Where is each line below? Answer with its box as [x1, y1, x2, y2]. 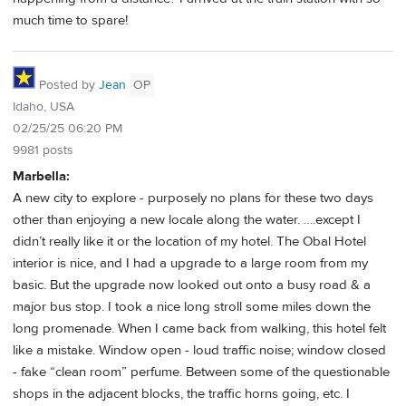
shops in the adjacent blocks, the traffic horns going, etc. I [13, 384, 350, 402]
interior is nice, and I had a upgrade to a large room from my [13, 254, 368, 272]
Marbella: [13, 167, 70, 185]
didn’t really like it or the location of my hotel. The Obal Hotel [13, 232, 366, 250]
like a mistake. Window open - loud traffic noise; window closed [13, 341, 386, 359]
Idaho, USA [13, 99, 74, 116]
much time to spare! [13, 12, 128, 30]
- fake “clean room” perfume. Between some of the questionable [13, 362, 390, 381]
